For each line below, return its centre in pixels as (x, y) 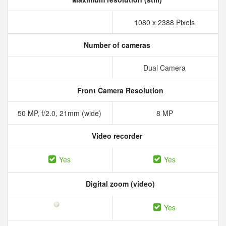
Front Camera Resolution (119, 90)
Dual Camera (165, 68)
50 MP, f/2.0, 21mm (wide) (60, 113)
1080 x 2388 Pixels (165, 22)
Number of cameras (116, 45)
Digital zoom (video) (119, 184)
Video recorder (116, 136)
